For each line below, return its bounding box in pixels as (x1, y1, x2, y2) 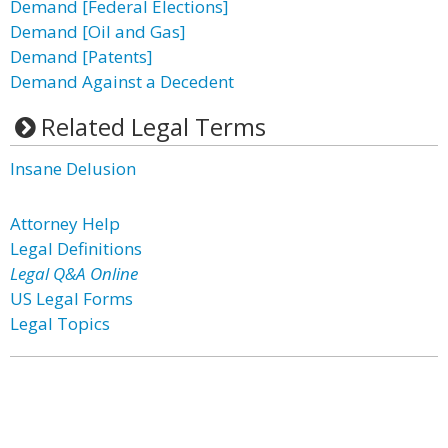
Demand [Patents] (10, 45, 153, 68)
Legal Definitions (10, 237, 142, 260)
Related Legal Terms (40, 110, 266, 143)
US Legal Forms (10, 287, 133, 310)
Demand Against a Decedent (10, 70, 234, 93)
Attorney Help (10, 212, 120, 235)
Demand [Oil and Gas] (10, 20, 186, 43)
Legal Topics (10, 312, 110, 335)
